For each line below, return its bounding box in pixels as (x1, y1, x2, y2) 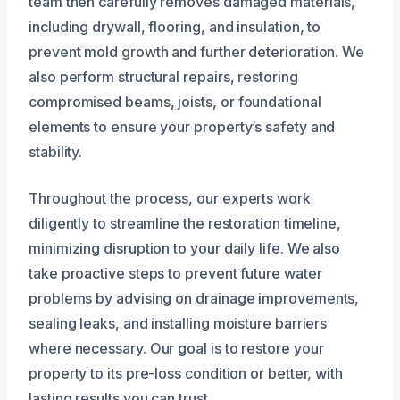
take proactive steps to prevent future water (29, 263, 322, 282)
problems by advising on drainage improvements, (29, 288, 360, 307)
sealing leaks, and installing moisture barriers (29, 313, 328, 332)
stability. (29, 142, 83, 161)
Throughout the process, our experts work (29, 188, 311, 207)
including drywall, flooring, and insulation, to (29, 17, 321, 36)
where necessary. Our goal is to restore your (29, 338, 324, 357)
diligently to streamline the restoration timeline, (29, 213, 342, 232)
